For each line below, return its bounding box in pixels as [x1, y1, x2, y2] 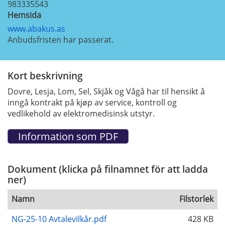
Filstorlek [179, 193, 213, 205]
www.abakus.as [8, 23, 65, 34]
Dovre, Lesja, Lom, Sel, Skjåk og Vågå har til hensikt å [8, 85, 205, 97]
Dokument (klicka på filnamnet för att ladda [8, 162, 208, 176]
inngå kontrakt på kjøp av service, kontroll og [8, 96, 177, 108]
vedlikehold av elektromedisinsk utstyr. [8, 107, 155, 119]
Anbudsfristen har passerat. [8, 34, 114, 45]
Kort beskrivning [8, 68, 83, 82]
